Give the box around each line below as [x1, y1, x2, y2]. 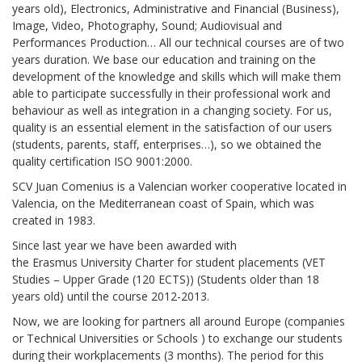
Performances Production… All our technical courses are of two [12, 35, 344, 50]
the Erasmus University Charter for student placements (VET [12, 255, 326, 270]
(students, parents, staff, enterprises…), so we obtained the [12, 137, 322, 152]
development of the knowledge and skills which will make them [12, 69, 341, 84]
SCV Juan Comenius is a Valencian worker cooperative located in [12, 179, 347, 194]
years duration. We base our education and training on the [12, 52, 316, 67]
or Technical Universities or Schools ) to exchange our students [12, 330, 343, 346]
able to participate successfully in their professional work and [12, 86, 330, 101]
